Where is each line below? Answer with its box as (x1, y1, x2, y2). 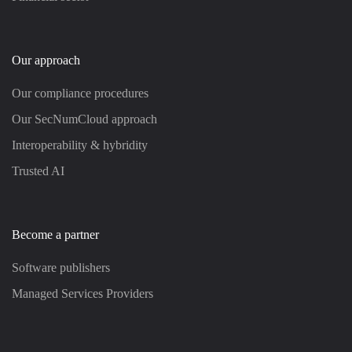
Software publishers (12, 261, 110, 274)
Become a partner (12, 228, 99, 241)
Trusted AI (12, 164, 64, 178)
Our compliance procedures (12, 86, 148, 100)
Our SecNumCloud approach (12, 112, 157, 126)
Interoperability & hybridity (12, 138, 148, 152)
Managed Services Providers (12, 287, 153, 300)
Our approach (12, 53, 80, 67)
